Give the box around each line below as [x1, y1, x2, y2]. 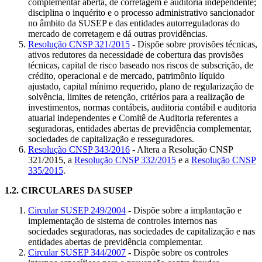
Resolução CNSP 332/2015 [74, 154, 176, 165]
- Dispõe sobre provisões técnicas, [130, 39, 257, 49]
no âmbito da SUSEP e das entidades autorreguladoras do [28, 18, 240, 28]
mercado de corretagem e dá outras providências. [28, 28, 208, 39]
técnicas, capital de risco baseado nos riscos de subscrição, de [28, 60, 253, 70]
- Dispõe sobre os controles [126, 247, 228, 257]
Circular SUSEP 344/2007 [28, 247, 126, 257]
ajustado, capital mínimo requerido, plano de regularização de [28, 81, 254, 91]
